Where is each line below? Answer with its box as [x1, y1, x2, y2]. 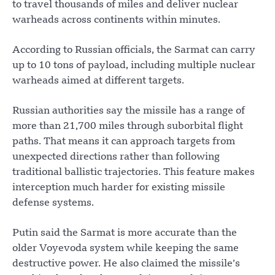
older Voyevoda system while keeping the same [12, 244, 239, 254]
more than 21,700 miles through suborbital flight [12, 122, 243, 132]
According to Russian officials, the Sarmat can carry [12, 45, 255, 56]
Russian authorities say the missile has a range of [12, 106, 245, 117]
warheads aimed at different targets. [12, 76, 184, 87]
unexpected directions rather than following [12, 152, 220, 163]
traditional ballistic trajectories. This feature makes [12, 168, 255, 178]
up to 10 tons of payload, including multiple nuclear [12, 61, 255, 71]
